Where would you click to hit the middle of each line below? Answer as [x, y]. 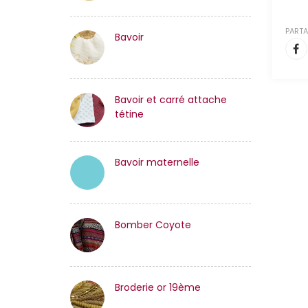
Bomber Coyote [153, 225]
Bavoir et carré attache [171, 100]
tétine [129, 114]
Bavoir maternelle [157, 162]
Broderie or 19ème [158, 287]
